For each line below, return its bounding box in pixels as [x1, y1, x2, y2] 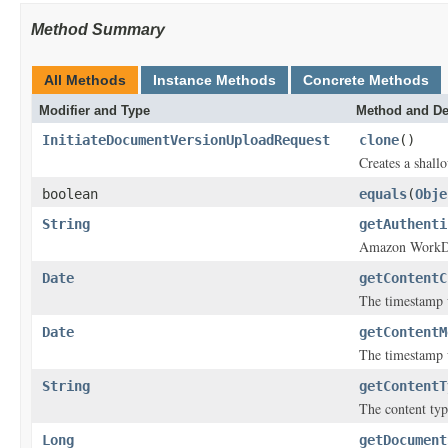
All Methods [44, 72, 126, 88]
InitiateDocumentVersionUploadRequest [42, 132, 330, 148]
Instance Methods [153, 72, 276, 88]
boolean [42, 186, 98, 202]
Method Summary [31, 21, 165, 38]
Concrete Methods [303, 72, 429, 88]
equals [359, 186, 407, 202]
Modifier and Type [39, 103, 150, 118]
